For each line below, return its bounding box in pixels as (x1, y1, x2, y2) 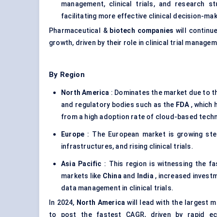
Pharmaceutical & (49, 27, 110, 35)
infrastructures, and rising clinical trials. (61, 142, 193, 151)
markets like (61, 172, 103, 180)
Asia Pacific (61, 160, 102, 168)
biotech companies (109, 27, 174, 35)
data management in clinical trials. (61, 184, 173, 192)
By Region (49, 70, 85, 79)
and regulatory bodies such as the (61, 101, 176, 109)
